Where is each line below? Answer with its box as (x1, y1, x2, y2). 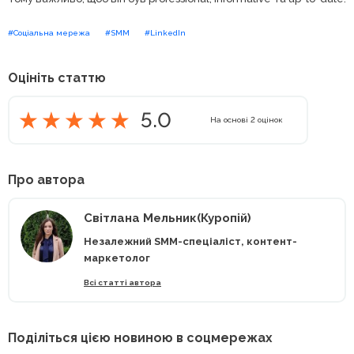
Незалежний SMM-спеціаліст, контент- (84, 235, 297, 248)
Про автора (8, 172, 85, 188)
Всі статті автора (84, 278, 161, 288)
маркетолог (84, 252, 150, 265)
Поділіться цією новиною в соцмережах (8, 330, 273, 346)
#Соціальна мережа (8, 28, 90, 38)
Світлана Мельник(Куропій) (84, 211, 251, 226)
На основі (210, 115, 250, 125)
